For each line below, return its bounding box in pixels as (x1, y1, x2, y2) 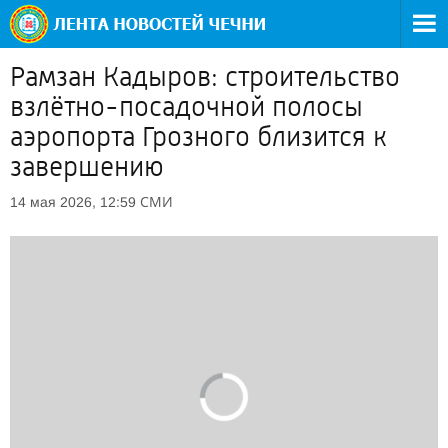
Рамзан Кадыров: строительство (10, 61, 400, 93)
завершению (10, 151, 164, 183)
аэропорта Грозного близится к (10, 121, 387, 153)
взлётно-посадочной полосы (10, 91, 363, 123)
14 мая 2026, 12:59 (10, 194, 136, 210)
